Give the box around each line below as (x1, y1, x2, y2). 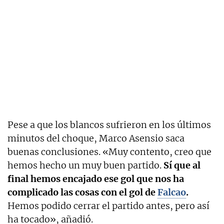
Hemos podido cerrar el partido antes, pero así (7, 199, 209, 211)
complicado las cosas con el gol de (7, 186, 157, 198)
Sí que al (163, 159, 200, 171)
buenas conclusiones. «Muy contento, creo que (7, 145, 211, 157)
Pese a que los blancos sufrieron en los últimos (7, 118, 211, 130)
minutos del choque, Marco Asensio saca (7, 132, 184, 144)
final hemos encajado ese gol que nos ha (7, 172, 184, 184)
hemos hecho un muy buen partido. (7, 159, 163, 171)
